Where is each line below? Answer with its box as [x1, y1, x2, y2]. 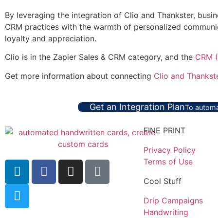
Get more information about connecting [5, 71, 154, 81]
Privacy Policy [144, 145, 196, 155]
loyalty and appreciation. [5, 33, 96, 43]
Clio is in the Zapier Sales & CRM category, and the [5, 52, 195, 62]
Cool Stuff [144, 176, 182, 186]
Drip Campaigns [144, 195, 203, 205]
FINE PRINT [144, 125, 185, 135]
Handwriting [144, 207, 188, 217]
